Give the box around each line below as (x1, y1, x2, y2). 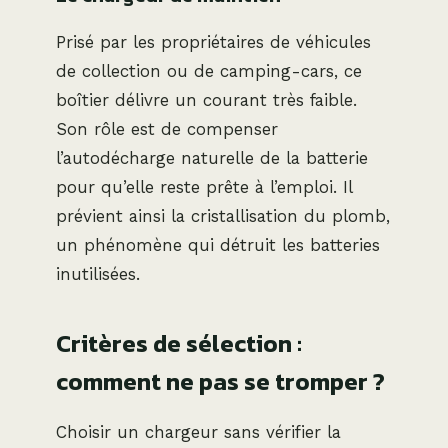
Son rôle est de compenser (56, 119, 278, 140)
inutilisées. (56, 264, 140, 285)
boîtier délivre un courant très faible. (56, 90, 357, 111)
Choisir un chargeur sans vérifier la (56, 422, 341, 443)
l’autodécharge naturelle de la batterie (56, 148, 368, 169)
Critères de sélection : (56, 326, 302, 362)
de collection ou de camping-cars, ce (56, 61, 362, 82)
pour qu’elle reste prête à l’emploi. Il (56, 177, 352, 198)
